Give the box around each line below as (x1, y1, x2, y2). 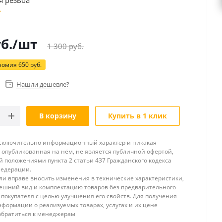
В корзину (39, 111, 76, 121)
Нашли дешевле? (16, 80, 69, 89)
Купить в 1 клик (108, 111, 167, 121)
